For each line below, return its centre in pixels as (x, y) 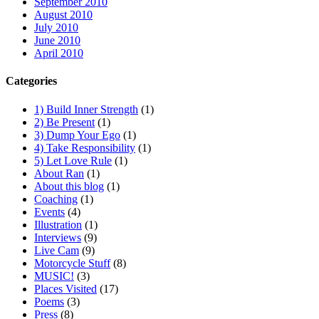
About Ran (59, 173)
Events (49, 211)
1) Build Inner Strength (86, 109)
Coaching (56, 199)
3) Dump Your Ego (77, 135)
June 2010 (57, 41)
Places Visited (66, 288)
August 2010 (63, 15)
